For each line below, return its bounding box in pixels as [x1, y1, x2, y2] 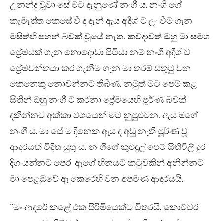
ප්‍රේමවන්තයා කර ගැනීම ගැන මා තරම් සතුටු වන [10, 63, 191, 74]
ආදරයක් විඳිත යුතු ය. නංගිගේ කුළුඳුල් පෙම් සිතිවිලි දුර [10, 142, 206, 153]
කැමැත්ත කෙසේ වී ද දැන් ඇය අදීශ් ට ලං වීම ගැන [10, 15, 192, 27]
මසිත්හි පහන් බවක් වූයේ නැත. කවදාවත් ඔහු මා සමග [10, 31, 210, 42]
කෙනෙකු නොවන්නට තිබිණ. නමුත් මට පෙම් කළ [10, 78, 197, 90]
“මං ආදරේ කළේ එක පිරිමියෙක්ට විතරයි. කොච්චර [10, 202, 199, 213]
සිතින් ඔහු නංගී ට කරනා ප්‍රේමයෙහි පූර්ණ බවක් [10, 94, 186, 106]
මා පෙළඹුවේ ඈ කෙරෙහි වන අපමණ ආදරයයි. [10, 173, 184, 184]
